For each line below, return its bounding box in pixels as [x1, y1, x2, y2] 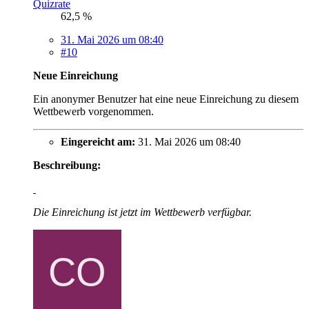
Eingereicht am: [61, 136, 135, 148]
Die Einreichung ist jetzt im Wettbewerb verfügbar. [33, 206, 252, 219]
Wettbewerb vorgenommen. [33, 106, 154, 118]
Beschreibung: [33, 159, 101, 172]
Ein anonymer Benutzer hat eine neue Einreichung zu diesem [33, 93, 299, 106]
